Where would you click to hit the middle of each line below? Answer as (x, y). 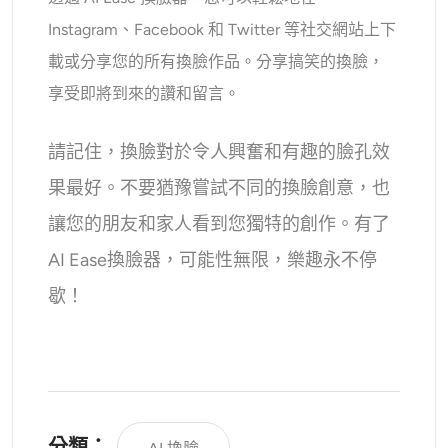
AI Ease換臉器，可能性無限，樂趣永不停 (213, 259)
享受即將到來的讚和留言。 (144, 93)
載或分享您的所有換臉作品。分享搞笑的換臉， (216, 61)
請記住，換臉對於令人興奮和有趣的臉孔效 (219, 151)
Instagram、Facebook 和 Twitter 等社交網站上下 (222, 29)
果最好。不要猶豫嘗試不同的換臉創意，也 (219, 187)
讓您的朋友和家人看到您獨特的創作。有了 (219, 223)
